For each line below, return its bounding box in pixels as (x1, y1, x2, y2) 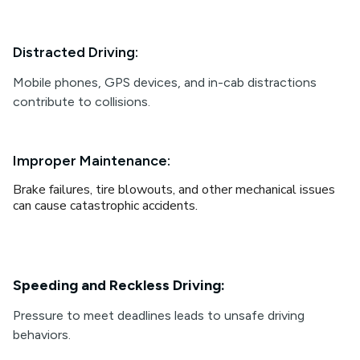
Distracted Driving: (13, 43, 138, 61)
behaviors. (13, 327, 71, 342)
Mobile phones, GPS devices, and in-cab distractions (13, 75, 317, 90)
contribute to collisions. (13, 94, 150, 109)
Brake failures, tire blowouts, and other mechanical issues (13, 181, 335, 198)
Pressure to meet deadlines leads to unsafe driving (13, 308, 305, 323)
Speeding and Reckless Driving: (13, 276, 225, 294)
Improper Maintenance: (13, 152, 170, 170)
